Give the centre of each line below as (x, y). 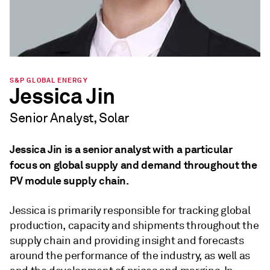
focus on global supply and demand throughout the (133, 165)
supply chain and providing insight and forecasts (127, 240)
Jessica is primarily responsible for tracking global (130, 210)
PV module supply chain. (69, 180)
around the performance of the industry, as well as (130, 255)
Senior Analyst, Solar (69, 118)
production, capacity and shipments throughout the (134, 225)
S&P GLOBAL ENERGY (49, 80)
